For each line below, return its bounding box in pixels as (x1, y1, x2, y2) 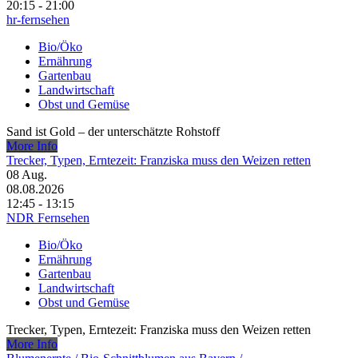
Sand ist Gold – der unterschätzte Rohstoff (6, 125, 220, 139)
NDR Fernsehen (6, 211, 89, 225)
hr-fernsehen (6, 13, 70, 27)
